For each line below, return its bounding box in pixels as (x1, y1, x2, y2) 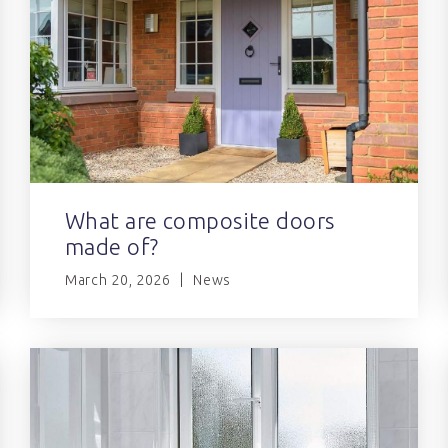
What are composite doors (65, 208, 335, 234)
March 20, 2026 (65, 272, 171, 289)
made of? (65, 234, 159, 260)
